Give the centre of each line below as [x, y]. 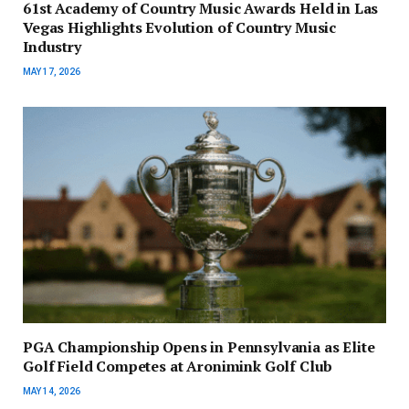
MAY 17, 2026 [52, 72]
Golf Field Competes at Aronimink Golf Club [178, 367]
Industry [52, 47]
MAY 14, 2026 [52, 392]
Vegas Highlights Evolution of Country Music [180, 28]
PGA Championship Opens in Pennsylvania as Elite [199, 347]
